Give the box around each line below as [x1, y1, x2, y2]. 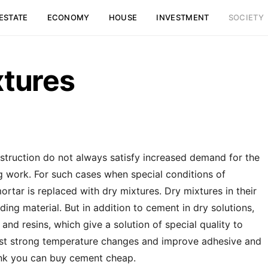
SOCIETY [228, 13, 264, 22]
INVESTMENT [156, 13, 209, 22]
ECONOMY [47, 13, 90, 22]
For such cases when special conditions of [31, 168, 226, 180]
